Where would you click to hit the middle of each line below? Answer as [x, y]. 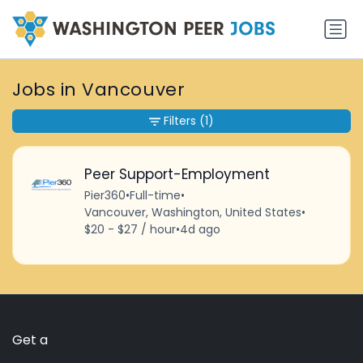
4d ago [200, 229]
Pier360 [105, 195]
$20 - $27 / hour [130, 229]
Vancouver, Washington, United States [192, 212]
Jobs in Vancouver [99, 90]
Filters [180, 121]
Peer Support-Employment [177, 174]
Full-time [155, 195]
